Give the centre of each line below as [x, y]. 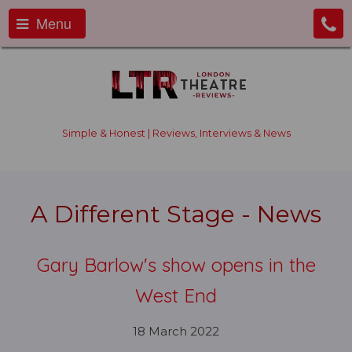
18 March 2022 [176, 331]
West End [176, 295]
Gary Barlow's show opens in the [176, 265]
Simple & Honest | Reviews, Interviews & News [176, 133]
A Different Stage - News [176, 214]
